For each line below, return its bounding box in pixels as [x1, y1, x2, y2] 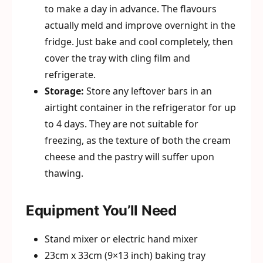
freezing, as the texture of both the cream [45, 134, 231, 147]
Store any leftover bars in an [84, 85, 212, 97]
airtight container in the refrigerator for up [45, 101, 236, 114]
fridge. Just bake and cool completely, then [45, 35, 233, 48]
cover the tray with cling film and [45, 52, 190, 65]
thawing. [45, 167, 83, 180]
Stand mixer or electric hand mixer [45, 232, 198, 245]
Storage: [45, 85, 84, 97]
